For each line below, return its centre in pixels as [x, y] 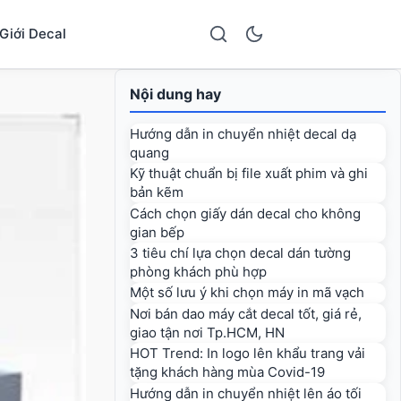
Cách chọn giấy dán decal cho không [245, 213]
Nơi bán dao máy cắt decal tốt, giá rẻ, [246, 313]
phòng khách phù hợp [198, 271]
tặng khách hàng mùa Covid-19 [227, 372]
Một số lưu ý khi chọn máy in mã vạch [247, 293]
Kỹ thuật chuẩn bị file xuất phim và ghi [249, 174]
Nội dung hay [175, 94]
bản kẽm [157, 192]
